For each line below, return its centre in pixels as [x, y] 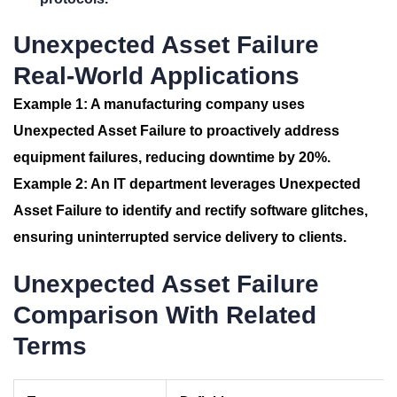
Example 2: [51, 184]
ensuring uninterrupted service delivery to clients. [180, 237]
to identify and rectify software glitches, [235, 210]
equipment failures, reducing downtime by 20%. [172, 157]
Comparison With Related [165, 315]
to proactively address [263, 131]
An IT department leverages [183, 184]
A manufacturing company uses [196, 104]
